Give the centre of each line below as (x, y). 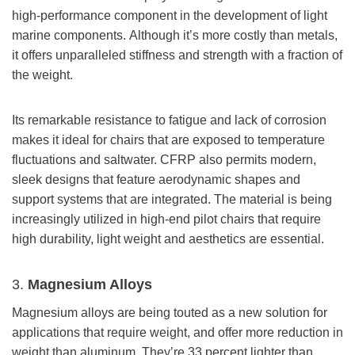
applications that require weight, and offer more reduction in (177, 332)
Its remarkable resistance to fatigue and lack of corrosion (169, 120)
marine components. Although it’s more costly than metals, (175, 35)
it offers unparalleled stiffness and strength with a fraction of (177, 55)
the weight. (42, 74)
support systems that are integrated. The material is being (172, 199)
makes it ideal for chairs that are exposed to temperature (168, 139)
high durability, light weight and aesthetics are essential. (168, 239)
